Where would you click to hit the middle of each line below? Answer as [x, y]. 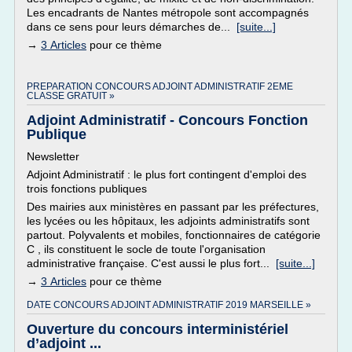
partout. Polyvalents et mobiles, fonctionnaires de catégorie [174, 235]
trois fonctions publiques [87, 189]
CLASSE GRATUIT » [71, 96]
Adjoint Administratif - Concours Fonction [167, 120]
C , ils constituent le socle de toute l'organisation [146, 249]
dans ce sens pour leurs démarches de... [132, 27]
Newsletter [53, 156]
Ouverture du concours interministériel [158, 329]
